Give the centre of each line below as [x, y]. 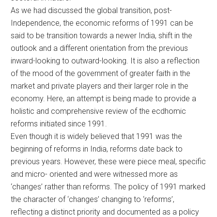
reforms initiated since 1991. [59, 124]
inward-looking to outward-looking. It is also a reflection [105, 61]
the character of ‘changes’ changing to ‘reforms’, [93, 199]
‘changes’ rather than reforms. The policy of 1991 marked [108, 186]
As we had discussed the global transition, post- [92, 10]
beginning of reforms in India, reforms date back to [97, 149]
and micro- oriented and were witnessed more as [94, 174]
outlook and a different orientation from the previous [100, 48]
